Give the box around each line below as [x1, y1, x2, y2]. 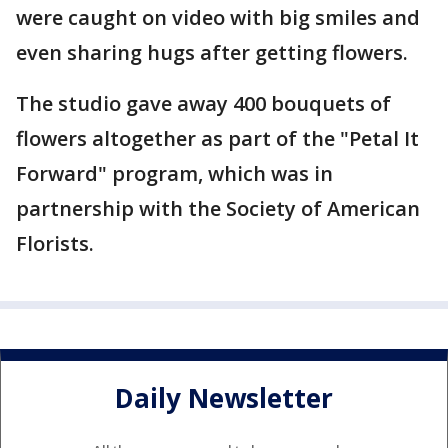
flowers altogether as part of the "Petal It [16, 125, 419, 152]
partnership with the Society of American [16, 195, 420, 222]
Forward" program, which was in [16, 160, 333, 187]
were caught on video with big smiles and [16, 4, 420, 31]
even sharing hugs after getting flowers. [16, 39, 413, 66]
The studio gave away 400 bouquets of [16, 90, 391, 117]
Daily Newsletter [115, 380, 333, 417]
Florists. [16, 230, 94, 257]
